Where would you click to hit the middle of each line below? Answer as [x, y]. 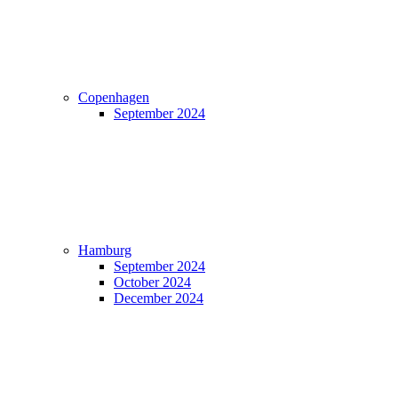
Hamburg [105, 250]
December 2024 [159, 298]
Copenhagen [114, 97]
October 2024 [152, 282]
